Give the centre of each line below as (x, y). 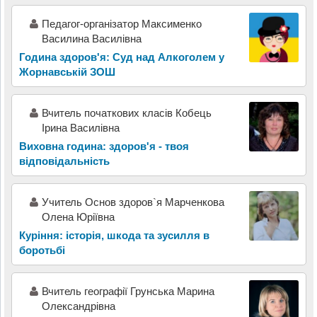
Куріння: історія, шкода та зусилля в (114, 236)
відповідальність (64, 161)
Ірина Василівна (80, 128)
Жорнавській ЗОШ (67, 72)
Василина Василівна (91, 39)
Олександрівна (78, 306)
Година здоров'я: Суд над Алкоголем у (121, 57)
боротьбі (42, 250)
